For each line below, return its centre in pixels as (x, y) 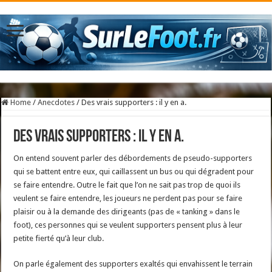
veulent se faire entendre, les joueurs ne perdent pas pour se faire (128, 199)
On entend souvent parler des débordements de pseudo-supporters (133, 158)
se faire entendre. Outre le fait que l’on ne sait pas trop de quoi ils (127, 185)
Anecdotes (56, 103)
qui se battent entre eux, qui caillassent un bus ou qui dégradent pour (134, 172)
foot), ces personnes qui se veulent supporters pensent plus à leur (128, 225)
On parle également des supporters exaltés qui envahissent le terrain (133, 264)
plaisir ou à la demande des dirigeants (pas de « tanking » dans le (127, 212)
